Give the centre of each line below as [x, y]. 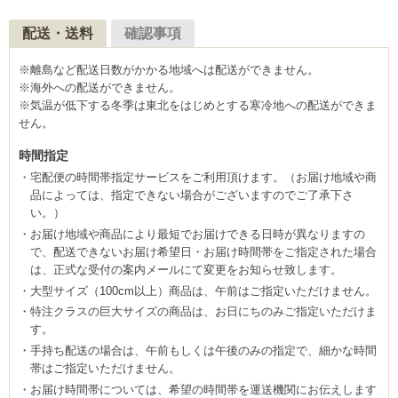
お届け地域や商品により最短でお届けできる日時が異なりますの [198, 234]
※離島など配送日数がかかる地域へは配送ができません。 [169, 69]
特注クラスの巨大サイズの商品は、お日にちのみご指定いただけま [203, 312]
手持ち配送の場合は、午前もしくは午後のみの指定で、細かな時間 [203, 351]
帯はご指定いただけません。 [105, 369]
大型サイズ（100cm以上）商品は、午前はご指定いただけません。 [203, 291]
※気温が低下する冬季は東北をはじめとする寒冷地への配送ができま [198, 105]
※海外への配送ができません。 [99, 87]
